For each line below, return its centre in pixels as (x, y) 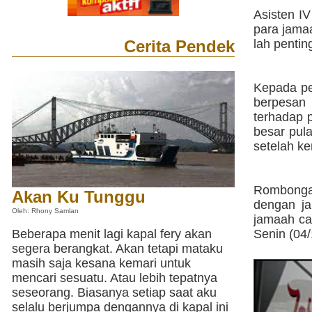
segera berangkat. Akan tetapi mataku (117, 249)
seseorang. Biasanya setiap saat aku (114, 292)
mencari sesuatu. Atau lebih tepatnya (115, 278)
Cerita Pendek (179, 46)
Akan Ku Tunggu (79, 196)
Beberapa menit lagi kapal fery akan (112, 234)
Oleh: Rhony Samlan (45, 210)
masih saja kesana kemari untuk (101, 263)
